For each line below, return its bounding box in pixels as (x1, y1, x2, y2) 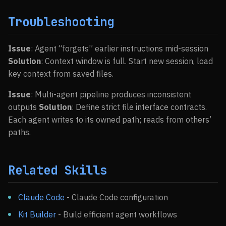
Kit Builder (18, 209, 56, 219)
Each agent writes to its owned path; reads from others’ (8, 115, 211, 125)
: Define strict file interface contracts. (72, 102, 207, 112)
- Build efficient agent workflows (56, 209, 177, 219)
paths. (8, 127, 31, 137)
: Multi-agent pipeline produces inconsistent (31, 89, 191, 99)
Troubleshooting (8, 14, 114, 30)
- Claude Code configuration (65, 192, 168, 202)
